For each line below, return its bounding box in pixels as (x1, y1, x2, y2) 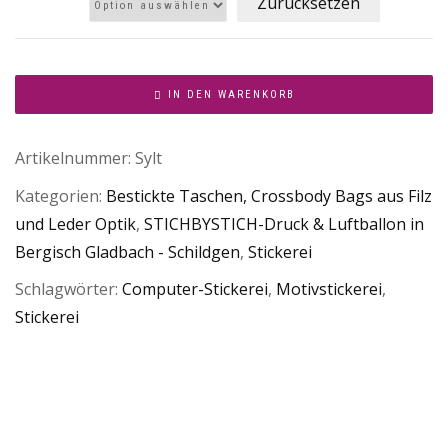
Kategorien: (15, 184, 106, 207)
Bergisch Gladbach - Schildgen (15, 240, 240, 263)
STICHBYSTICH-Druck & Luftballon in (144, 212, 424, 235)
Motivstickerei (276, 278, 382, 301)
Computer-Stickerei (122, 278, 268, 301)
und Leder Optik (15, 212, 136, 235)
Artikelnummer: (15, 147, 135, 170)
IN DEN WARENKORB (167, 87, 295, 101)
